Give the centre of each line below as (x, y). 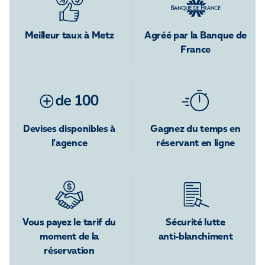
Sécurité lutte (195, 223)
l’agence (69, 144)
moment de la (69, 237)
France (195, 50)
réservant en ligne (195, 144)
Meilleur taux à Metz (69, 36)
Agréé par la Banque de (195, 36)
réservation (69, 251)
